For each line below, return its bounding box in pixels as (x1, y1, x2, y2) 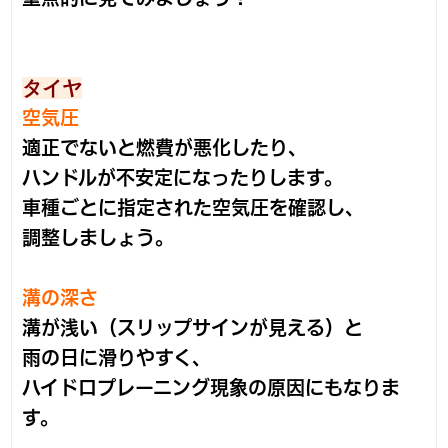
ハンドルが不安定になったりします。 (22, 168, 344, 188)
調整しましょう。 (22, 228, 175, 248)
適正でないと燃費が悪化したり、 (22, 138, 308, 158)
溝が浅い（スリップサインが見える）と (22, 318, 364, 338)
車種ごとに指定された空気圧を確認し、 (22, 198, 365, 218)
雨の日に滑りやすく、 (22, 348, 212, 368)
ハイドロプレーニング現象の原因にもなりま (22, 378, 401, 398)
